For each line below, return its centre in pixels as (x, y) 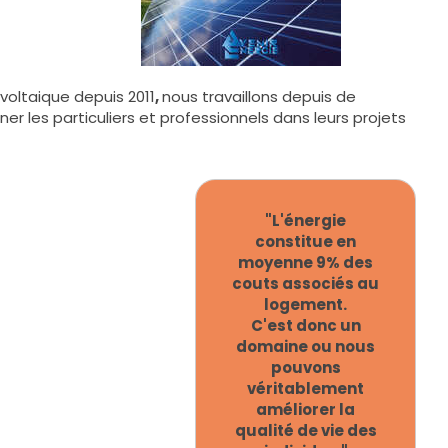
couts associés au (306, 283)
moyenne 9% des (306, 262)
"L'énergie (306, 220)
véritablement (306, 388)
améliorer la (306, 409)
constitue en (306, 241)
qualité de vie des (305, 430)
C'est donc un (305, 325)
